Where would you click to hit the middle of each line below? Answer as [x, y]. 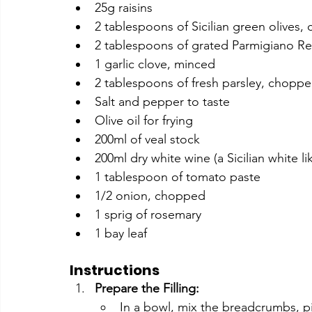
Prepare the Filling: [147, 289]
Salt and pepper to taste [162, 102]
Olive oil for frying [144, 121]
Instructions [115, 271]
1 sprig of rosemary [148, 215]
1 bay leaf [121, 234]
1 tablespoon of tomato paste [178, 177]
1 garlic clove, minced [155, 64]
